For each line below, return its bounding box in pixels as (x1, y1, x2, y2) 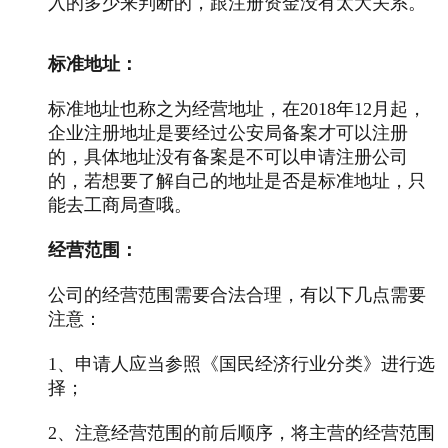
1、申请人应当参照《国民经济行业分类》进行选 (48, 353, 435, 374)
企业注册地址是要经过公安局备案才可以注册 (48, 122, 408, 143)
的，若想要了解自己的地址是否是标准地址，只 (48, 170, 426, 191)
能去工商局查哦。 (48, 194, 192, 215)
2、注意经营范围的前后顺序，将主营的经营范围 (48, 422, 435, 443)
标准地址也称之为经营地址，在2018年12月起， (48, 98, 426, 119)
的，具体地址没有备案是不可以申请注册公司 (48, 146, 408, 167)
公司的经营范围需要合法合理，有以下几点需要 (48, 284, 426, 305)
